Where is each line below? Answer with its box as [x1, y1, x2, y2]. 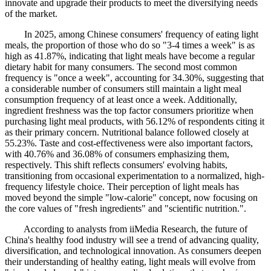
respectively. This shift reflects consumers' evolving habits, [5, 160, 227, 171]
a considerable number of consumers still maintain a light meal [5, 83, 241, 94]
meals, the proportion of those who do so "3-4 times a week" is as [5, 40, 255, 51]
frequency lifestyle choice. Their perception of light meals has [5, 181, 239, 192]
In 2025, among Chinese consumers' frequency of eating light [5, 29, 258, 40]
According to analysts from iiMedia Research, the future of [5, 224, 247, 235]
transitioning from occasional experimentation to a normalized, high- [5, 171, 264, 181]
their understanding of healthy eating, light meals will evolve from [5, 256, 255, 267]
